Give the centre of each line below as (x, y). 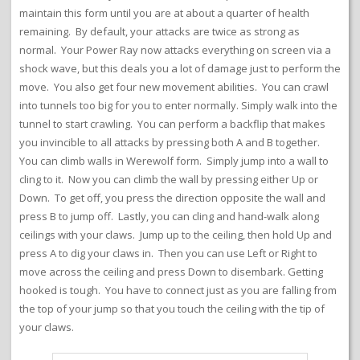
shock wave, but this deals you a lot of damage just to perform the (180, 68)
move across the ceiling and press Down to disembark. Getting (171, 271)
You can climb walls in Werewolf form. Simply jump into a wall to (174, 160)
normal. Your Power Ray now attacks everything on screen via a (175, 49)
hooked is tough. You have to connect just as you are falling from (178, 290)
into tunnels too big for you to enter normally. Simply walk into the (178, 105)
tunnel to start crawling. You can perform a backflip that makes (172, 123)
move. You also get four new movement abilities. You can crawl (174, 86)
